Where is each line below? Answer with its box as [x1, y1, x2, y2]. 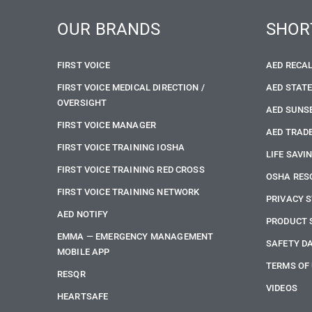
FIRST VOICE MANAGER [57, 120, 157, 130]
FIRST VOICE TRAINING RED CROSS [57, 164, 205, 175]
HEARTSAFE [57, 291, 109, 302]
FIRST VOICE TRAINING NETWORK [57, 187, 200, 197]
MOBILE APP [57, 247, 110, 257]
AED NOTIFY [57, 209, 109, 219]
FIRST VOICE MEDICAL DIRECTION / [57, 82, 205, 93]
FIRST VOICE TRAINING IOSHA [57, 142, 185, 153]
